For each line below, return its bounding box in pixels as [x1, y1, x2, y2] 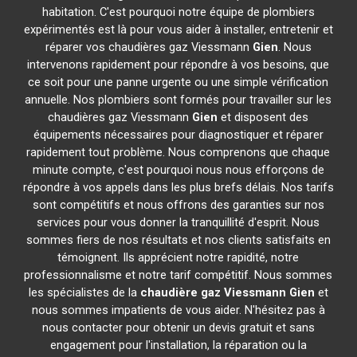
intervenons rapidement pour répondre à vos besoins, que [27, 57, 330, 72]
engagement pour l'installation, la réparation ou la [49, 338, 307, 352]
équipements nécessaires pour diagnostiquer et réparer [33, 127, 324, 142]
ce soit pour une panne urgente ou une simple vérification [28, 75, 329, 89]
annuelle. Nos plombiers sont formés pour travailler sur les [25, 92, 332, 107]
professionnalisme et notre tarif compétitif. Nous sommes [24, 268, 333, 282]
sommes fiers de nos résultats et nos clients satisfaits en [25, 233, 331, 247]
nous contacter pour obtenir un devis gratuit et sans [41, 320, 315, 335]
